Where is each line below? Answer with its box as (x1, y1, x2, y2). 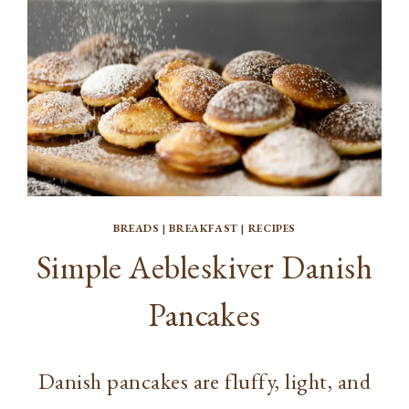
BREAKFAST (169, 220, 238, 236)
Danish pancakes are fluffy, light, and (37, 366, 372, 395)
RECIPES (247, 220, 296, 236)
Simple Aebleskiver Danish (36, 246, 372, 288)
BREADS (113, 220, 160, 236)
